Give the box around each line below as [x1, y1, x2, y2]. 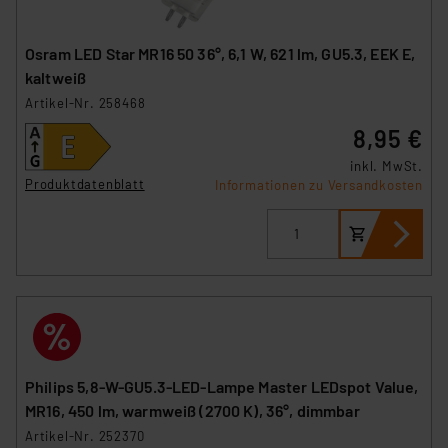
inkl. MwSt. [350, 157, 423, 174]
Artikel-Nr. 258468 [25, 94, 146, 111]
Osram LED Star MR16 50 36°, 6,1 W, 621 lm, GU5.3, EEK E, [25, 43, 416, 63]
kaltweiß [25, 67, 87, 87]
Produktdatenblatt [25, 176, 145, 193]
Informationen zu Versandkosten [215, 176, 423, 193]
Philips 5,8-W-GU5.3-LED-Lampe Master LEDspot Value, [25, 376, 419, 396]
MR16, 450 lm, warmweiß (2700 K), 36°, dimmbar [25, 400, 360, 420]
